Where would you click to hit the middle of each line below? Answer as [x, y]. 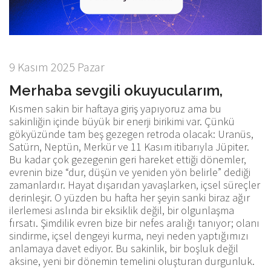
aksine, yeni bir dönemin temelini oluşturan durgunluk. [132, 261]
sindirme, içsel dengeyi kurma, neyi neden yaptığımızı [129, 235]
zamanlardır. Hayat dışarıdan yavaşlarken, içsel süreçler [135, 184]
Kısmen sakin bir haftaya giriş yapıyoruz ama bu [115, 108]
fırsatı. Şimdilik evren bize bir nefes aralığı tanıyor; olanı [134, 223]
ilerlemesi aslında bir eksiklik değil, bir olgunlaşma [122, 210]
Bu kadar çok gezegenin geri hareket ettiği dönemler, [128, 159]
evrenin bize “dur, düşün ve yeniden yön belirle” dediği [130, 172]
